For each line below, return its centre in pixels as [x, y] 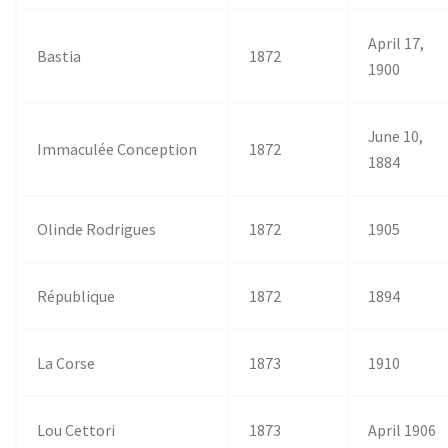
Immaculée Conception [117, 148]
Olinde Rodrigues [97, 228]
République [76, 295]
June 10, [396, 135]
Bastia [59, 55]
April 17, [396, 42]
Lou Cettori [76, 429]
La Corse [66, 362]
